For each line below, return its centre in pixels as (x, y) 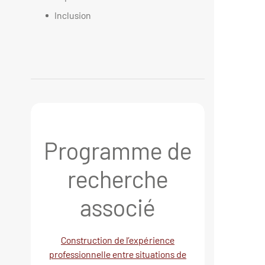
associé (117, 207)
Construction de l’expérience (117, 240)
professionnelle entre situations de (117, 254)
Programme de (117, 151)
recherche (117, 179)
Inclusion (73, 15)
